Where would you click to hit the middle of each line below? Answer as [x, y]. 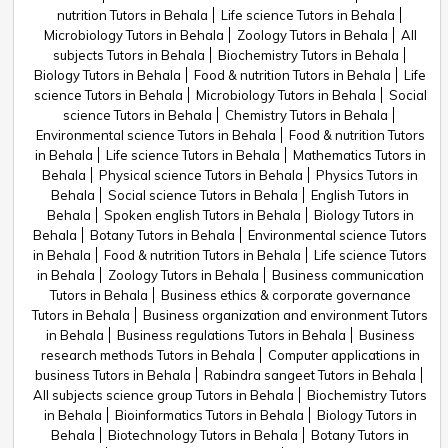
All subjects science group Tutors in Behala [163, 395]
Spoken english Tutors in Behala [202, 215]
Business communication [347, 275]
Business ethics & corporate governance [285, 295]
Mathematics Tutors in [359, 155]
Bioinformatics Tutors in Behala [209, 415]
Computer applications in [343, 355]
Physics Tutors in [367, 175]
